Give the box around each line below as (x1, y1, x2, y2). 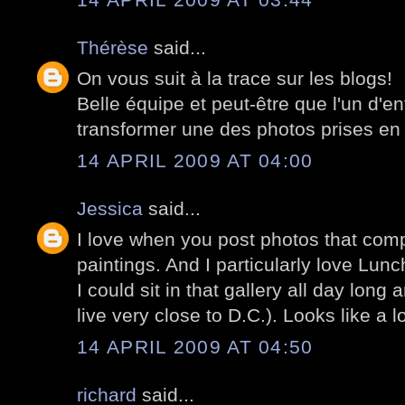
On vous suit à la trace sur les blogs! (77, 68, 392, 89)
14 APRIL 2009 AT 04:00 (77, 149, 314, 171)
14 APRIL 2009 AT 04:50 (77, 335, 314, 357)
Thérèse (77, 36, 148, 58)
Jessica (77, 197, 143, 219)
